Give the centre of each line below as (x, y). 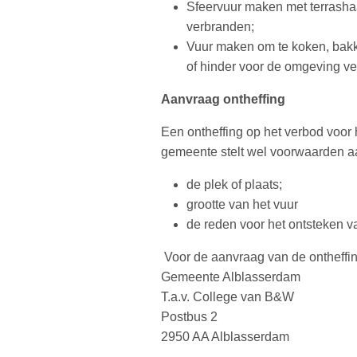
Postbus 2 (189, 316)
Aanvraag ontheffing (223, 99)
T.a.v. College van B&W (228, 296)
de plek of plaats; (234, 184)
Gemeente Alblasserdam (231, 277)
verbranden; (220, 26)
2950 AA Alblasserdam (225, 336)
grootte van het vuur (242, 204)
